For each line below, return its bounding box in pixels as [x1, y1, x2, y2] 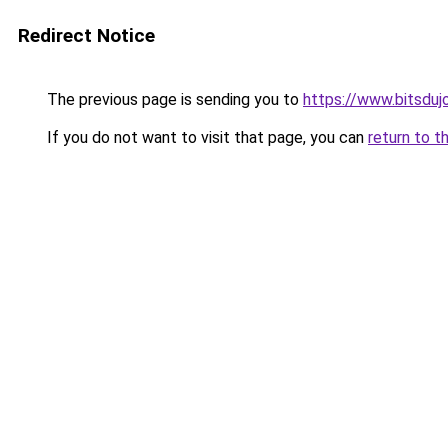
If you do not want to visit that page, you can [43, 128, 368, 147]
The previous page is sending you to [43, 90, 303, 109]
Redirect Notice [18, 24, 155, 47]
